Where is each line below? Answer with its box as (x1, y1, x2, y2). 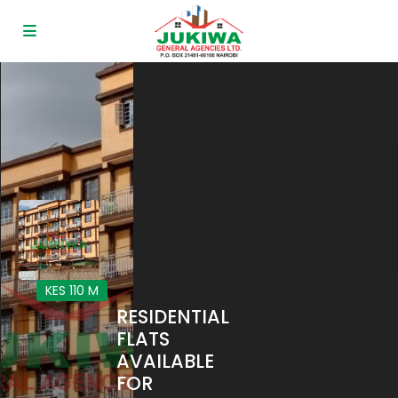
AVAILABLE (116, 348, 215, 375)
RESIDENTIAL (116, 304, 230, 330)
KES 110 (45, 282, 89, 300)
